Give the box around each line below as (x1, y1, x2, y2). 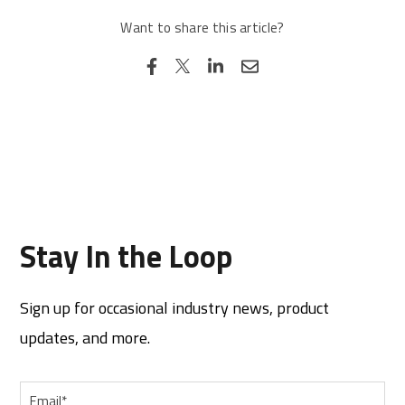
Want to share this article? (120, 17, 285, 39)
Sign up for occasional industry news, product (20, 296, 330, 321)
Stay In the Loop (20, 232, 233, 280)
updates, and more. (20, 325, 155, 351)
